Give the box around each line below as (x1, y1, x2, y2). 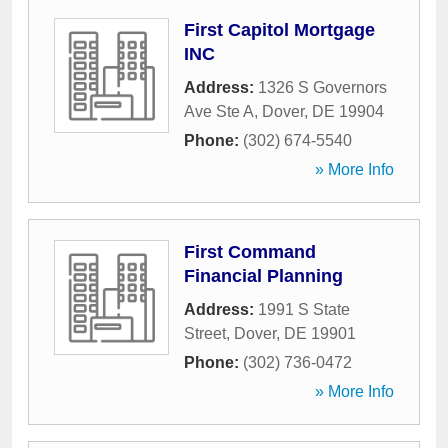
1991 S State (258, 301, 350, 318)
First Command (184, 242, 316, 262)
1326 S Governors (258, 79, 387, 96)
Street (184, 325, 226, 342)
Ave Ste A (184, 103, 254, 120)
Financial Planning (184, 266, 343, 286)
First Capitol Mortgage (184, 20, 375, 40)
